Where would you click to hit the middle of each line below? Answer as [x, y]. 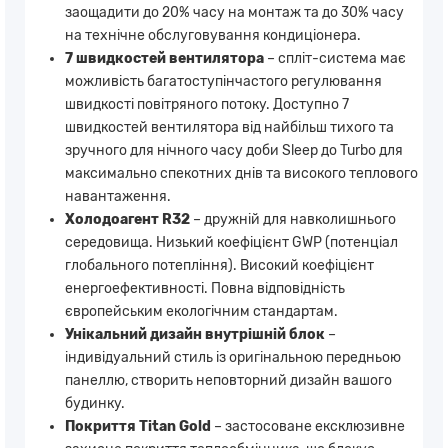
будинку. [95, 403]
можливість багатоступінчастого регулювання [223, 81]
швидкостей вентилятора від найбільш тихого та [229, 127]
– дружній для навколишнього [293, 219]
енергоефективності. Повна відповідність [205, 288]
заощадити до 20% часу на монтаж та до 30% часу [234, 12]
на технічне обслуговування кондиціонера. [213, 35]
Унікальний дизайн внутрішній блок [195, 334]
